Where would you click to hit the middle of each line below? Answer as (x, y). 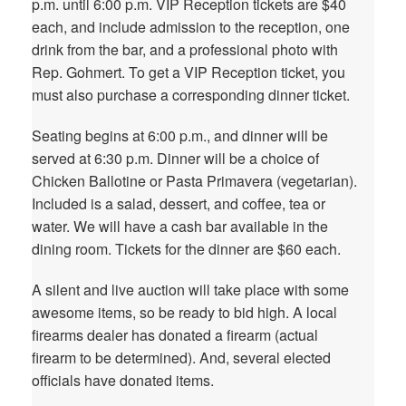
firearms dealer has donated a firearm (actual (175, 335)
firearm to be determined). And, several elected (181, 358)
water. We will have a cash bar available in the (180, 226)
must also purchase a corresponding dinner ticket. (191, 95)
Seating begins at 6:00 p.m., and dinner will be (180, 135)
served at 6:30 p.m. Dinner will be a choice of (175, 158)
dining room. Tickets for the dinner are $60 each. (186, 249)
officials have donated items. (123, 380)
